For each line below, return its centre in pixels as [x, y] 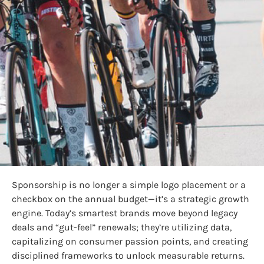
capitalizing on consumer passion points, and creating [130, 241]
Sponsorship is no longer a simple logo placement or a [129, 185]
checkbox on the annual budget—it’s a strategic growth [131, 199]
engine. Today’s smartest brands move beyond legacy [125, 213]
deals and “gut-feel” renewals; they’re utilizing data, [122, 227]
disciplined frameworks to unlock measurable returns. [128, 255]
